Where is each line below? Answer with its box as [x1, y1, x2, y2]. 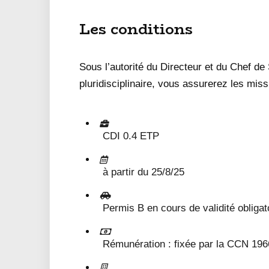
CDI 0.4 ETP [103, 130, 159, 142]
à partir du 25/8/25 [103, 166, 184, 178]
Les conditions [79, 18, 193, 41]
